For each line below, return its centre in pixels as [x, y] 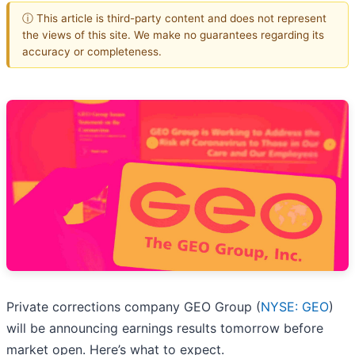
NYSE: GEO [295, 307]
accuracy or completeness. [92, 51]
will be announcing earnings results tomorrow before [165, 328]
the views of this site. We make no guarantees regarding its [173, 34]
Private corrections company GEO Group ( [134, 307]
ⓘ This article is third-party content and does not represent [174, 18]
